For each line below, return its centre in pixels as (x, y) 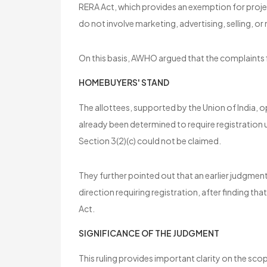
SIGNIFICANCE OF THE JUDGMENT (149, 233)
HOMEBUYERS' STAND (124, 83)
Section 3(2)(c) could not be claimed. (150, 141)
